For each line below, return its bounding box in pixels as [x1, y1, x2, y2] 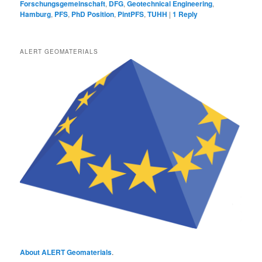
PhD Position [71, 8, 115, 19]
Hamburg [20, 8, 51, 19]
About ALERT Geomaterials [20, 247, 112, 258]
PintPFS [118, 8, 144, 19]
